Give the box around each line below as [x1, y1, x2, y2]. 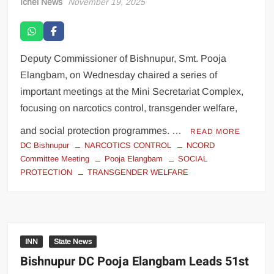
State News [54, 237, 92, 246]
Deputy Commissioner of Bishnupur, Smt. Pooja [20, 53, 227, 64]
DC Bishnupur [20, 140, 70, 150]
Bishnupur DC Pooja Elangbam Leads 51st [20, 252, 250, 270]
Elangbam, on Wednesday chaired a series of [20, 69, 218, 80]
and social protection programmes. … [20, 125, 185, 136]
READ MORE [190, 127, 241, 136]
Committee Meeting [20, 154, 90, 163]
